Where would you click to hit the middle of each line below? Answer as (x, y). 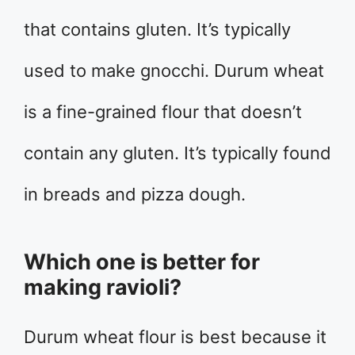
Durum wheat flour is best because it (175, 336)
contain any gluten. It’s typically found (177, 153)
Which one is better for (142, 261)
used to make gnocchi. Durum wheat (174, 70)
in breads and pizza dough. (135, 194)
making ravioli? (103, 287)
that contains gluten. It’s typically (157, 29)
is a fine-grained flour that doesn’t (163, 111)
